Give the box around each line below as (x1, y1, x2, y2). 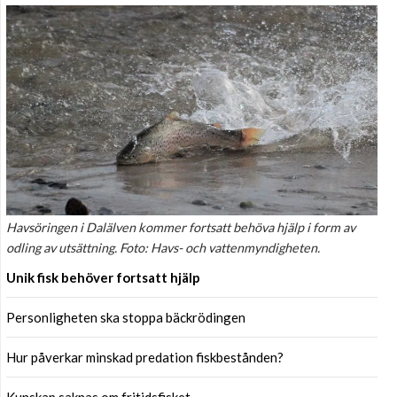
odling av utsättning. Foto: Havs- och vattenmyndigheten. (6, 239, 320, 255)
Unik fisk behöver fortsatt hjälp (6, 269, 200, 285)
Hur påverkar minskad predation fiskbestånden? (6, 348, 284, 365)
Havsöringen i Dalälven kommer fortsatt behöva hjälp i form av (6, 219, 355, 235)
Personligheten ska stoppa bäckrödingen (6, 308, 245, 325)
